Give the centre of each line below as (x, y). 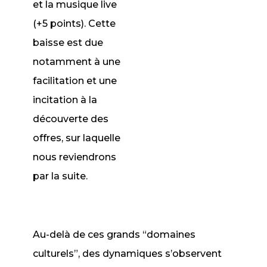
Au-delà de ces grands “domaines (114, 235)
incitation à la (65, 100)
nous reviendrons (75, 157)
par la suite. (60, 176)
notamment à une (77, 62)
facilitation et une (75, 81)
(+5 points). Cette (74, 24)
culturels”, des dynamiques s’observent (128, 254)
